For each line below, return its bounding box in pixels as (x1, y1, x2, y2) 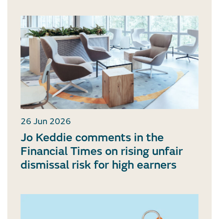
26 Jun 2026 (21, 116, 71, 128)
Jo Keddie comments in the (21, 131, 164, 145)
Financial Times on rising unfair (21, 144, 183, 159)
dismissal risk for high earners (21, 158, 176, 173)
